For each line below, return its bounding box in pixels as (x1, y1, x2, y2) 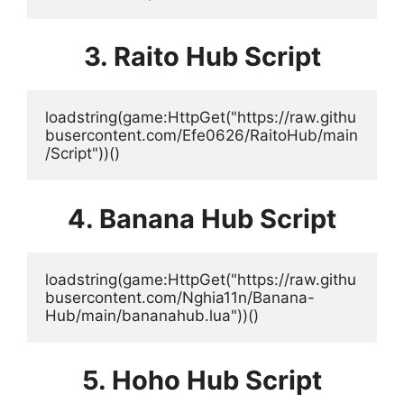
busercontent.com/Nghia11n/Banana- (45, 288, 315, 307)
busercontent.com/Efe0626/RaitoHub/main (45, 126, 358, 144)
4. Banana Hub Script (68, 202, 336, 234)
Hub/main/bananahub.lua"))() (45, 306, 259, 325)
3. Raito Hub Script (83, 41, 321, 72)
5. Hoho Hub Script (82, 364, 322, 396)
